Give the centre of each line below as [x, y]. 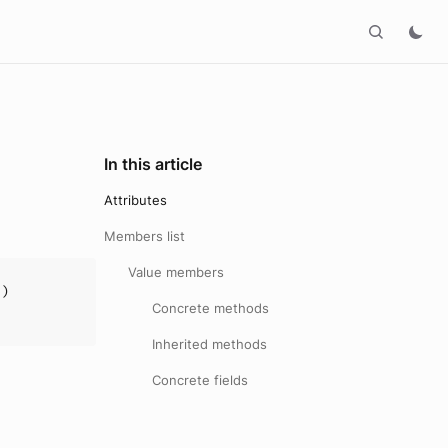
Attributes [135, 200]
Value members [176, 272]
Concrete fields [200, 380]
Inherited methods [209, 344]
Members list [144, 236]
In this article [153, 164]
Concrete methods [210, 308]
